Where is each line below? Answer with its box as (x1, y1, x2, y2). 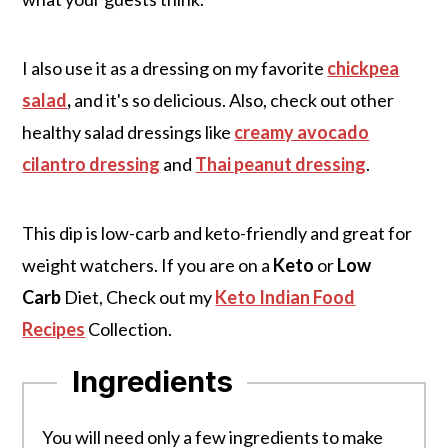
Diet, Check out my (61, 285, 216, 308)
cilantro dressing (22, 152, 161, 175)
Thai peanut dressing (195, 152, 367, 175)
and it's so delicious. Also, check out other (71, 88, 395, 111)
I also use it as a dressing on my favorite (22, 56, 328, 79)
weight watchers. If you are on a (22, 253, 274, 276)
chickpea (327, 56, 400, 79)
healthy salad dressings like (22, 120, 235, 143)
